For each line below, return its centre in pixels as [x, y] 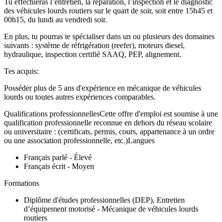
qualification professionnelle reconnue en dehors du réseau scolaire [108, 122]
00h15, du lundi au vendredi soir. [55, 19]
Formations [22, 183]
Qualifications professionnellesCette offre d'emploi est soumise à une [111, 113]
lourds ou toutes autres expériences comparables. [80, 97]
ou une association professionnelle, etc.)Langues [79, 140]
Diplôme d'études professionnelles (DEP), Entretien [104, 200]
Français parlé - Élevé [58, 157]
